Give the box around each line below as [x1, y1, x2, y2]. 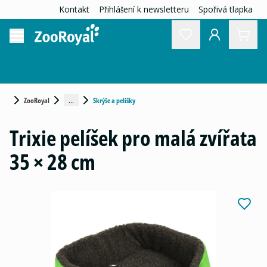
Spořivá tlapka [198, 4, 253, 15]
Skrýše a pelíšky [93, 95, 135, 105]
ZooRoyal [24, 95, 49, 105]
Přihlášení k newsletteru [99, 4, 189, 15]
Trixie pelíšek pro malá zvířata [10, 123, 257, 153]
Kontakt [59, 4, 89, 15]
